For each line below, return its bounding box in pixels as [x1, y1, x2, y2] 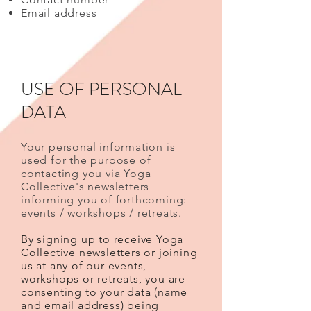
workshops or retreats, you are [21, 272, 186, 285]
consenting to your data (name [21, 285, 188, 299]
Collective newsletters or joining [21, 246, 198, 259]
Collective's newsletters [21, 180, 150, 193]
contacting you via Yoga [21, 167, 151, 180]
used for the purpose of [21, 153, 151, 167]
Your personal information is [21, 140, 176, 153]
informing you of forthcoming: [21, 193, 187, 206]
